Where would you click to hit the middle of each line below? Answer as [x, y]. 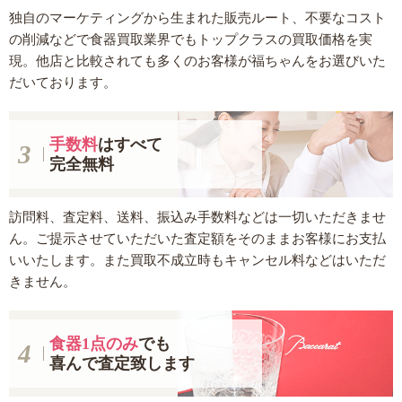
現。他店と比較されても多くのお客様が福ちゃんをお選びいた [197, 61]
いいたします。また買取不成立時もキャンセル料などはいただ [197, 260]
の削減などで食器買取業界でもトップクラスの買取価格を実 [191, 39]
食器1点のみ [93, 344]
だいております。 [63, 83]
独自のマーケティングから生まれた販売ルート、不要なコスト [197, 18]
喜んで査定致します [122, 364]
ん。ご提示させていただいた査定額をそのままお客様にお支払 [197, 239]
